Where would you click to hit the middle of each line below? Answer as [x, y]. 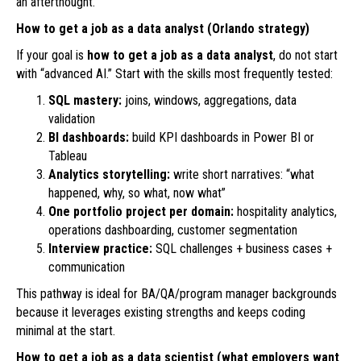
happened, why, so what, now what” [137, 193]
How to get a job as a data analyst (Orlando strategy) [163, 29]
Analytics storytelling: [109, 175]
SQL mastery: [85, 101]
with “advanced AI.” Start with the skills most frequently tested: [174, 74]
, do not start [305, 56]
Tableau [68, 156]
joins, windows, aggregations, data [209, 101]
